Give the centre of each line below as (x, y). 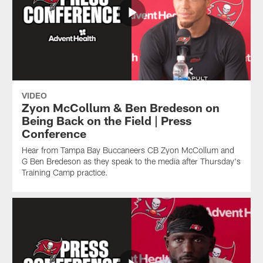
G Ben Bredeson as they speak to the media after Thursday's (131, 161)
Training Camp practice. (65, 172)
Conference (54, 133)
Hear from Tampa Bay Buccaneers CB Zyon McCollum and (128, 150)
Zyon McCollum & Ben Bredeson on (120, 107)
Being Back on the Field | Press (106, 120)
